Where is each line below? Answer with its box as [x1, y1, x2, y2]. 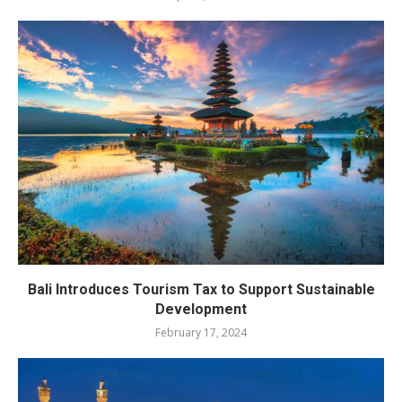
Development [155, 300, 247, 318]
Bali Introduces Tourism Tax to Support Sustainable [27, 280, 375, 298]
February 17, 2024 [155, 324, 247, 340]
